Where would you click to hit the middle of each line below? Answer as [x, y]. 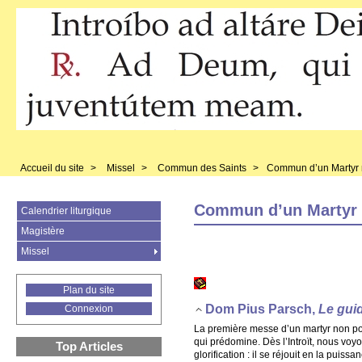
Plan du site [89, 290]
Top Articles [89, 346]
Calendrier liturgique [66, 211]
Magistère [43, 231]
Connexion [89, 309]
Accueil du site [52, 168]
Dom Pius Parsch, [262, 309]
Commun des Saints [202, 168]
